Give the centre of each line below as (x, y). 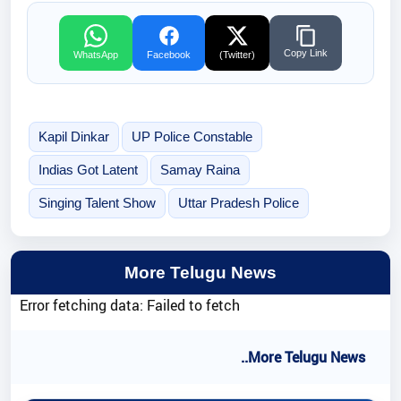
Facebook (169, 55)
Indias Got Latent (88, 170)
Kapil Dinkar (73, 137)
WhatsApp (96, 55)
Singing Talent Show (97, 203)
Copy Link (306, 53)
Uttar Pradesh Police (238, 203)
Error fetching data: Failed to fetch (130, 305)
